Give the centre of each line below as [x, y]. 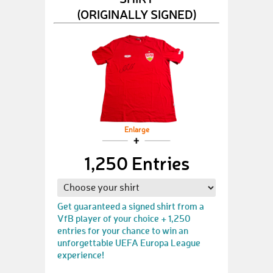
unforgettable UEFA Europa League [129, 243]
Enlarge [136, 130]
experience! [81, 255]
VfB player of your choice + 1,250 [124, 218]
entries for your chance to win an [123, 230]
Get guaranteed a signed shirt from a [131, 206]
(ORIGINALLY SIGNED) [136, 14]
